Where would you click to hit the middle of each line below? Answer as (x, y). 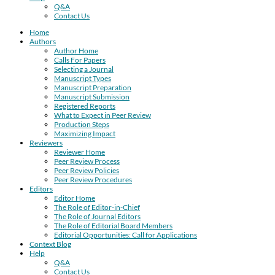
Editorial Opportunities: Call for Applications (126, 234)
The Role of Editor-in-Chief (97, 207)
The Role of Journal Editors (97, 216)
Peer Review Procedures (93, 179)
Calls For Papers (80, 60)
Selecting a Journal (84, 69)
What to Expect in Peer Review (103, 115)
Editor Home (75, 198)
